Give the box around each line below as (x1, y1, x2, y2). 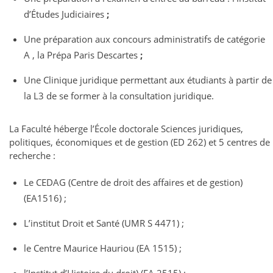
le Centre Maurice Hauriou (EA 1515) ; (23, 242, 182, 255)
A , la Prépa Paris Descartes (23, 49, 140, 62)
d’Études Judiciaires (23, 8, 107, 21)
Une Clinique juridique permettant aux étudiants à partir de (23, 74, 272, 87)
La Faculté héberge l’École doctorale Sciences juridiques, (9, 122, 243, 135)
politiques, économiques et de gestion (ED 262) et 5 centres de (9, 136, 270, 149)
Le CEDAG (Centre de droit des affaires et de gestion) (23, 176, 243, 189)
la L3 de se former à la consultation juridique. (23, 90, 214, 102)
